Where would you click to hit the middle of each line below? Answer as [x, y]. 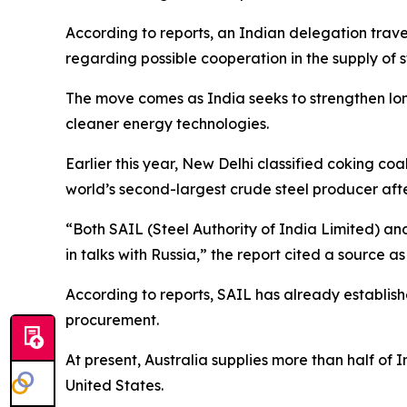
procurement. [112, 320]
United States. [114, 385]
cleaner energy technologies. [167, 124]
